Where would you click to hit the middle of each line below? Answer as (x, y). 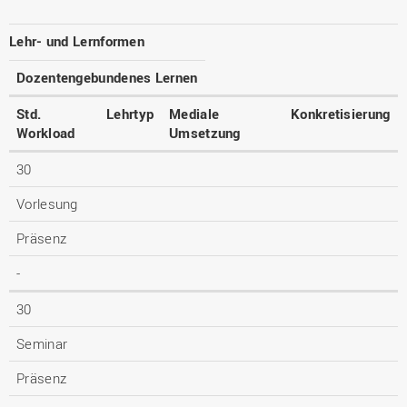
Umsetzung (205, 133)
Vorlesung (47, 203)
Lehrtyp (130, 114)
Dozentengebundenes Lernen (107, 77)
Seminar (42, 343)
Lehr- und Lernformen (77, 41)
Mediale (194, 114)
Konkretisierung (341, 114)
